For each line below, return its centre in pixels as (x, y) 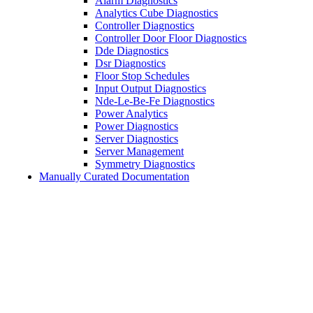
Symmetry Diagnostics (145, 164)
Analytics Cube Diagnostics (156, 13)
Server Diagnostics (137, 139)
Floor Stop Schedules (142, 76)
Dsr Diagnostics (130, 63)
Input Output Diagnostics (151, 88)
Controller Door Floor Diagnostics (171, 38)
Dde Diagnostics (132, 51)
